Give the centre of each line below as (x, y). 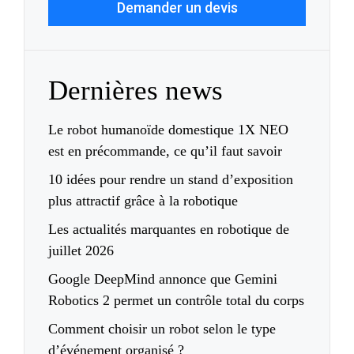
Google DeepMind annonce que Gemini (163, 279)
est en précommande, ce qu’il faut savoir (165, 151)
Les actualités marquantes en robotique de (169, 230)
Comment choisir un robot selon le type (162, 329)
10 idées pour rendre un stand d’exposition (171, 180)
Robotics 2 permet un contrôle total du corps (176, 301)
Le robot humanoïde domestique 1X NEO (168, 130)
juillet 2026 (81, 251)
